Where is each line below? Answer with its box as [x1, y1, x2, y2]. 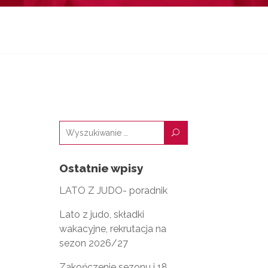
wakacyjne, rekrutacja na [59, 223, 166, 235]
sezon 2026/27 [59, 237, 128, 249]
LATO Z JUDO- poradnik [59, 185, 167, 197]
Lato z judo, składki [59, 209, 144, 221]
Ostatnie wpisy [59, 162, 144, 175]
